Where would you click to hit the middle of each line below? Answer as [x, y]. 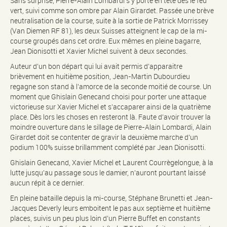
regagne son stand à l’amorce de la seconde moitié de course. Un [111, 87]
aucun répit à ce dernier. [47, 183]
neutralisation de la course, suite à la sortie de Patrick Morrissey [109, 21]
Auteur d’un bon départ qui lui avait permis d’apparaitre [96, 66]
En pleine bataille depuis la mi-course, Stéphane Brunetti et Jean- [111, 198]
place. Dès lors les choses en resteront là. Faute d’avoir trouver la [110, 117]
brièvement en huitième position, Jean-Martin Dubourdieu [100, 77]
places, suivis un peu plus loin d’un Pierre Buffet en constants [105, 218]
